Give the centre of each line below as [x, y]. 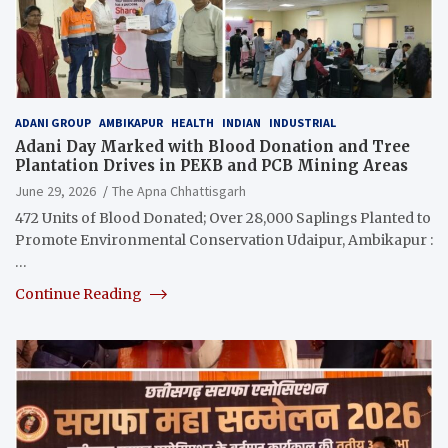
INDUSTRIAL [302, 122]
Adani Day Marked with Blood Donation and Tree [212, 146]
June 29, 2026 [55, 190]
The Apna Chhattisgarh [179, 190]
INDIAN [241, 122]
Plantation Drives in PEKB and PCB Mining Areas [211, 165]
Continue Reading [80, 293]
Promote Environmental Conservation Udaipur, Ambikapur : [224, 239]
